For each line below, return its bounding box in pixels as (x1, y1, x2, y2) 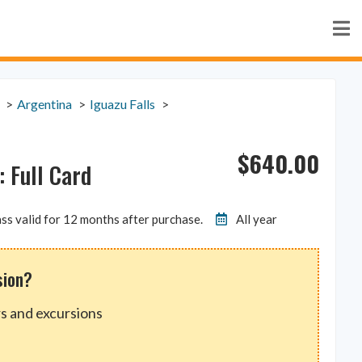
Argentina (17, 95, 73, 112)
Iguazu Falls (90, 95, 156, 112)
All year (236, 212, 278, 227)
